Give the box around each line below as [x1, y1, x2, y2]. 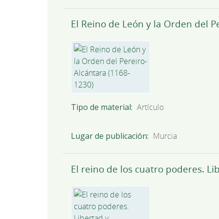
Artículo [137, 101, 164, 112]
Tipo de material [70, 101, 131, 112]
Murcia [153, 130, 177, 141]
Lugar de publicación [70, 130, 147, 141]
